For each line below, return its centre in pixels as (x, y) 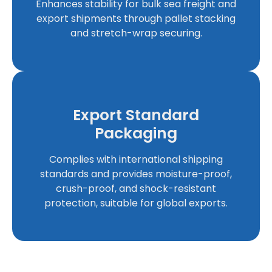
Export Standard (136, 115)
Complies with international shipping (136, 160)
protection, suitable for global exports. (136, 203)
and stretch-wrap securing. (136, 33)
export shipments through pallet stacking (136, 19)
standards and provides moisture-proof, (136, 174)
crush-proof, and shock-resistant (136, 189)
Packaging (136, 134)
